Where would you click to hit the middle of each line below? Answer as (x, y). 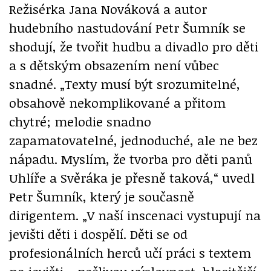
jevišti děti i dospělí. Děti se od (98, 233)
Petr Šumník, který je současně (102, 196)
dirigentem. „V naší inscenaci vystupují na (135, 215)
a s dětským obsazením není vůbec (114, 65)
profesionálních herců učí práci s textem (130, 252)
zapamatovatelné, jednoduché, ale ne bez (133, 140)
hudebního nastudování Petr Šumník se (127, 27)
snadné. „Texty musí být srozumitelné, (125, 83)
